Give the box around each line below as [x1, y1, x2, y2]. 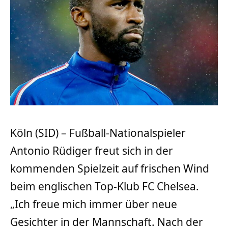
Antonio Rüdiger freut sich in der [10, 144, 173, 158]
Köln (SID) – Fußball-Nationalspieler [10, 126, 186, 140]
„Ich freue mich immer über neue [10, 197, 177, 212]
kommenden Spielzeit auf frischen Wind [10, 161, 209, 176]
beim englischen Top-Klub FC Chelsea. [10, 179, 199, 194]
